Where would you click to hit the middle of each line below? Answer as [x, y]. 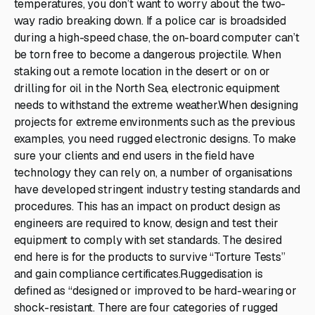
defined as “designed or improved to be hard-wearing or [155, 290]
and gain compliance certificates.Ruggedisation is [138, 274]
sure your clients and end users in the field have [134, 155]
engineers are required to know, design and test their [146, 223]
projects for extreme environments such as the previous [155, 122]
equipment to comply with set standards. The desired [148, 240]
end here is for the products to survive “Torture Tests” [149, 257]
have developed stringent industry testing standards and [157, 189]
